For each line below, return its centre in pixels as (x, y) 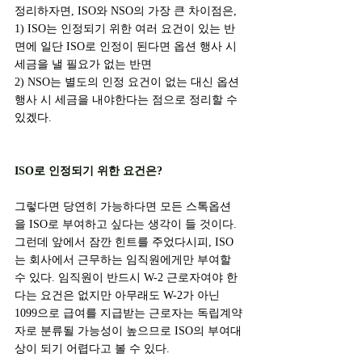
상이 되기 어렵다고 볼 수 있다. (92, 349)
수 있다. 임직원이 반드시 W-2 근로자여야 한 (126, 278)
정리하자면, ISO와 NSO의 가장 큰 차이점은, (126, 11)
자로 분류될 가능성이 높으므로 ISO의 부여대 (128, 331)
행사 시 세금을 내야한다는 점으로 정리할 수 (128, 100)
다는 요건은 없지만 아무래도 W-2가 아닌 (119, 295)
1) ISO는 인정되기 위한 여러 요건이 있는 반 (125, 29)
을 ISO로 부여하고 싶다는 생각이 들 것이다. (127, 224)
